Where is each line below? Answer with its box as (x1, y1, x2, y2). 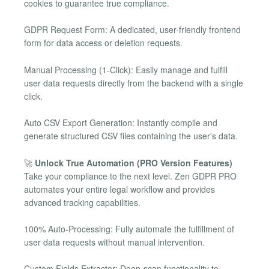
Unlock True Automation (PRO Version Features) (35, 156, 232, 169)
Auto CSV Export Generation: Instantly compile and (24, 116, 217, 129)
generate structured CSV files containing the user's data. (24, 130, 238, 142)
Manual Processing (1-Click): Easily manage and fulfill (24, 63, 228, 76)
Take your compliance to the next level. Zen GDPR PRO (24, 169, 237, 182)
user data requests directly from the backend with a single (24, 76, 243, 89)
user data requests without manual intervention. (24, 235, 205, 248)
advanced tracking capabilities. (24, 196, 141, 208)
